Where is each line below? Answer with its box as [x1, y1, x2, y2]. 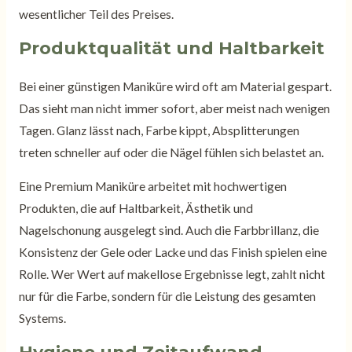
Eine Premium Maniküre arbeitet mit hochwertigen [18, 179, 287, 194]
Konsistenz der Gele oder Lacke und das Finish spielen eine [18, 245, 327, 260]
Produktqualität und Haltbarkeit [18, 37, 324, 59]
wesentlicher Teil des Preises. [18, 7, 174, 22]
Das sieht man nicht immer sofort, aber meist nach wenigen [18, 101, 330, 115]
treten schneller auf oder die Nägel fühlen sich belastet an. [18, 145, 324, 159]
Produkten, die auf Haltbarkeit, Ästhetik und [18, 201, 253, 216]
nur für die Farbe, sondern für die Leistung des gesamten [18, 289, 316, 304]
